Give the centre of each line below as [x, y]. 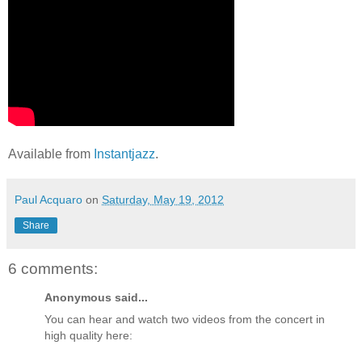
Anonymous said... [96, 298]
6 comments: [53, 268]
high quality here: [88, 336]
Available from [51, 154]
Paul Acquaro [48, 199]
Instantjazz [124, 154]
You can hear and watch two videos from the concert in [185, 320]
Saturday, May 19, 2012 [163, 199]
